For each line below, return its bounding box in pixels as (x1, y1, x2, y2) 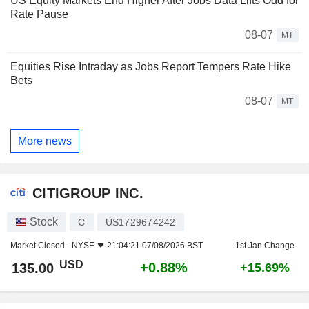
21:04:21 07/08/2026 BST (107, 241, 203, 251)
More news (18, 134, 72, 147)
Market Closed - (10, 241, 72, 251)
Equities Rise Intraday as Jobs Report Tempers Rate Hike (10, 61, 291, 73)
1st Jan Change (235, 241, 295, 251)
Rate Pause (10, 8, 68, 21)
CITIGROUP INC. (32, 185, 143, 201)
